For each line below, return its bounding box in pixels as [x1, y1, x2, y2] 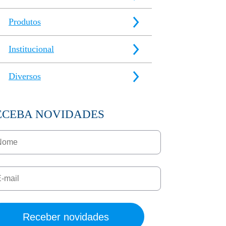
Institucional [9, 44, 54, 54]
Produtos [9, 17, 41, 27]
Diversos [9, 71, 41, 81]
